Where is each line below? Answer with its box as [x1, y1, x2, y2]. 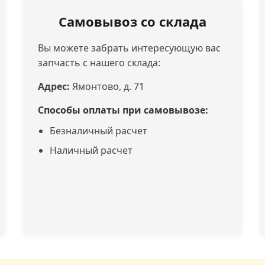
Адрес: [38, 80, 70, 93]
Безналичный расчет [50, 124, 148, 137]
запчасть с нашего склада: [38, 56, 161, 69]
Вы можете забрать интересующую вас [38, 41, 221, 54]
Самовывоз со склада [59, 12, 206, 30]
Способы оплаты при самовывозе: [38, 104, 209, 117]
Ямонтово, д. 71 [70, 80, 145, 93]
